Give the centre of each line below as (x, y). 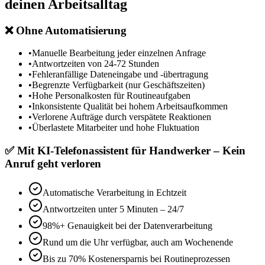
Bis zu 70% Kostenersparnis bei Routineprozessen (136, 258)
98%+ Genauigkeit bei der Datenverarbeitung (127, 225)
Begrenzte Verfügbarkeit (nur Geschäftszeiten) (118, 85)
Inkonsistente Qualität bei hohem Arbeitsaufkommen (130, 106)
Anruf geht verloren (53, 164)
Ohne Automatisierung (70, 30)
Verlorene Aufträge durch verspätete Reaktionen (122, 117)
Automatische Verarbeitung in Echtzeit (114, 192)
